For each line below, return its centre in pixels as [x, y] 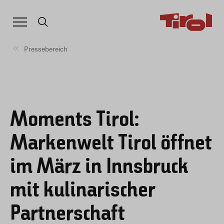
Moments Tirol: [74, 120]
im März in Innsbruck [99, 167]
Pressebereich [46, 48]
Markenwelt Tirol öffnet [111, 144]
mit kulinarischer [83, 191]
